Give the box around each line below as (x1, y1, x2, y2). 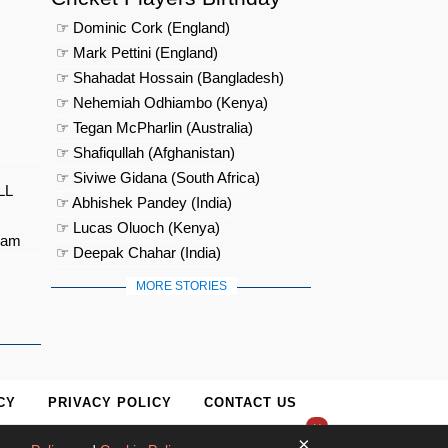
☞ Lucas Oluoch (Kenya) (56, 219, 220, 237)
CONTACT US (204, 395, 297, 411)
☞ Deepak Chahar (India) (56, 244, 221, 262)
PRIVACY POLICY (48, 395, 172, 411)
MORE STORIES (135, 279, 227, 294)
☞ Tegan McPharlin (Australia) (56, 119, 253, 137)
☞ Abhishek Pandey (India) (56, 194, 232, 212)
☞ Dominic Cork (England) (56, 19, 230, 37)
